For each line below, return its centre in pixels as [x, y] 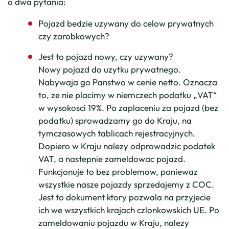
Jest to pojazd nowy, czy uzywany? [106, 56]
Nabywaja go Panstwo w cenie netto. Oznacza [128, 82]
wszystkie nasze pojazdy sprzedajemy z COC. [126, 184]
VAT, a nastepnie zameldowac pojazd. [112, 159]
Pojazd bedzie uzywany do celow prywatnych [126, 23]
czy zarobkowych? [74, 36]
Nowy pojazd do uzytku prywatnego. [110, 69]
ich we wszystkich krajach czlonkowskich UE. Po [129, 210]
